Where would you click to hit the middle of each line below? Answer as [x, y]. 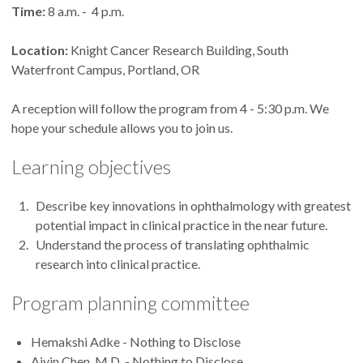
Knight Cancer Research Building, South [178, 49]
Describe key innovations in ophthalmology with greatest [194, 205]
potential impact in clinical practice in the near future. [182, 224]
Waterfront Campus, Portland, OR [105, 69]
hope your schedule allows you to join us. [122, 127]
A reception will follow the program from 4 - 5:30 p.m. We [170, 108]
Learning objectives [91, 166]
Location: [40, 49]
